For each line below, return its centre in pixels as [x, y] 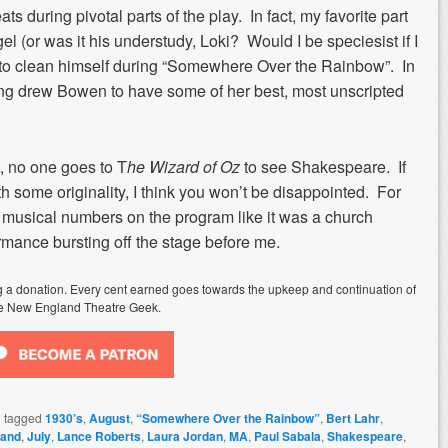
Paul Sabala [287, 436]
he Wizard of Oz [185, 167]
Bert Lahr [353, 418]
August [109, 418]
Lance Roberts [99, 436]
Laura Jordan [185, 436]
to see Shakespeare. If [325, 167]
